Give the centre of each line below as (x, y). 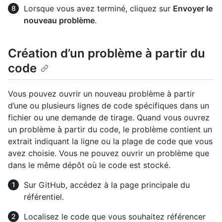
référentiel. (44, 196)
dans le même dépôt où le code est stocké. (89, 165)
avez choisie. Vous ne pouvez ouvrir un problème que (109, 153)
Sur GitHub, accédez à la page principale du (107, 185)
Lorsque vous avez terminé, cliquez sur (98, 8)
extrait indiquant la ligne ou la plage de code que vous (110, 141)
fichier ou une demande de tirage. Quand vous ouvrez (109, 117)
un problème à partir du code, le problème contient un (110, 129)
